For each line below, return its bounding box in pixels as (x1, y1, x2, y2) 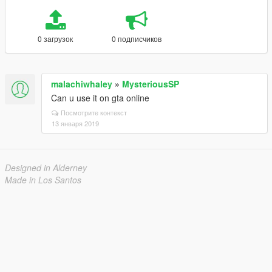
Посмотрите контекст (61, 107, 127, 117)
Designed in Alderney (5, 161, 87, 174)
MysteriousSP (122, 78, 179, 90)
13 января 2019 (52, 118, 99, 128)
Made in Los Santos (5, 174, 81, 186)
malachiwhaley (51, 78, 112, 90)
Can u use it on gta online (51, 92, 149, 104)
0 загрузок (38, 33, 73, 44)
